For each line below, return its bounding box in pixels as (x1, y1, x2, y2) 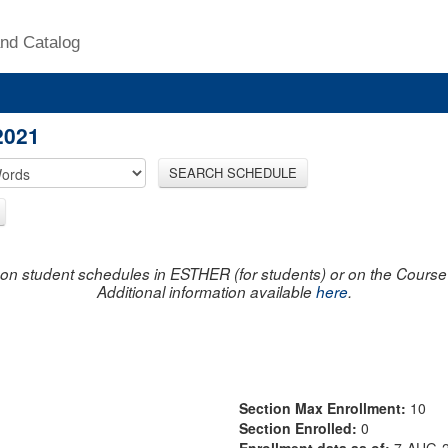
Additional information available (96, 280, 316, 302)
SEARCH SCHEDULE (169, 162, 297, 182)
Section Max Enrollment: (239, 397, 410, 418)
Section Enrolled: (239, 417, 361, 438)
